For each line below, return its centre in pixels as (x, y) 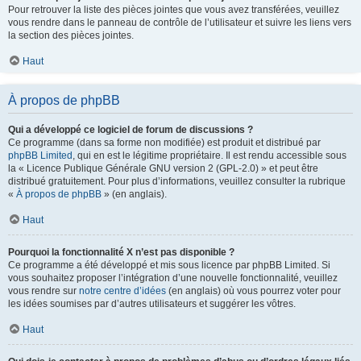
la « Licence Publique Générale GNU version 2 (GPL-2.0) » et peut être (163, 168)
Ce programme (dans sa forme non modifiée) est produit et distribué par (164, 142)
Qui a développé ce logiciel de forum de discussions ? (131, 129)
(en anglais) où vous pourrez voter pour (253, 290)
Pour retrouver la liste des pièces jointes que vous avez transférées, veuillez (174, 9)
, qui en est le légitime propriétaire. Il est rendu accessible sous (210, 155)
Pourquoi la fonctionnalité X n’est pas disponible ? (121, 252)
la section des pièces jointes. (71, 35)
